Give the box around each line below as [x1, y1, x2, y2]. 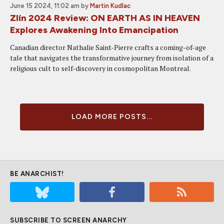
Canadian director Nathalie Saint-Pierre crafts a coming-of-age [10, 42, 206, 52]
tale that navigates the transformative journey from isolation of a [10, 53, 213, 62]
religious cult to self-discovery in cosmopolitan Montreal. [10, 63, 191, 73]
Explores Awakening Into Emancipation [10, 24, 178, 35]
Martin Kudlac [90, 2, 130, 9]
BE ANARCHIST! [10, 170, 64, 177]
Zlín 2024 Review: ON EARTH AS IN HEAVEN [10, 12, 200, 23]
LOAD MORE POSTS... [71, 112, 152, 121]
